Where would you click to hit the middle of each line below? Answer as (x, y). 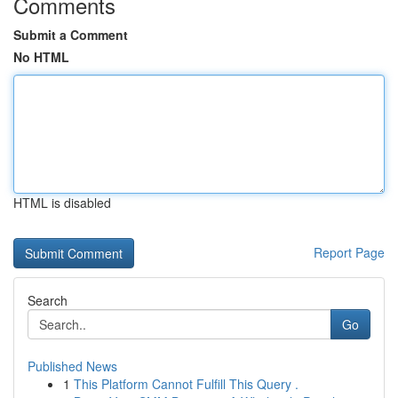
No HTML (41, 57)
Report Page (349, 252)
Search (48, 300)
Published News (72, 366)
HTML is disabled (62, 203)
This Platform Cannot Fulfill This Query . (186, 384)
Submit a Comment (71, 35)
